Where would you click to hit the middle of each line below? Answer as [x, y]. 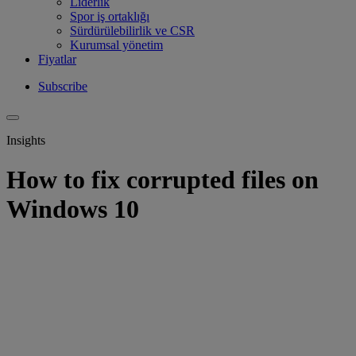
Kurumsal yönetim [116, 45]
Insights [26, 141]
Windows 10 [73, 209]
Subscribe [63, 87]
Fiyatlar [57, 60]
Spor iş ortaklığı [110, 17]
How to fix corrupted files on [163, 179]
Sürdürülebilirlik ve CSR [132, 31]
